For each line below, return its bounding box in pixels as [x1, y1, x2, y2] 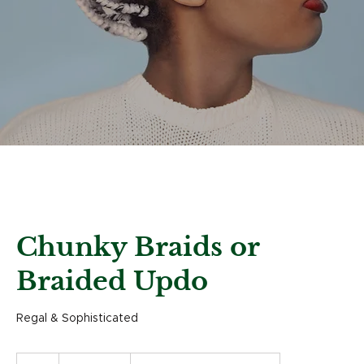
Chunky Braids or [16, 231, 259, 263]
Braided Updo [16, 265, 208, 297]
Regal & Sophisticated [16, 313, 138, 324]
